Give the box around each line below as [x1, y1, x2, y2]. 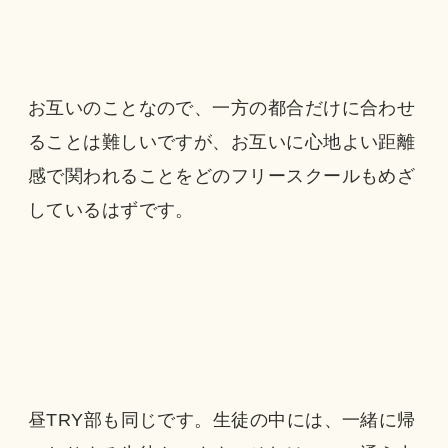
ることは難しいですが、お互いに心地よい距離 [27, 132, 416, 153]
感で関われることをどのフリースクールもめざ [27, 166, 416, 187]
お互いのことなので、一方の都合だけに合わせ [27, 98, 416, 119]
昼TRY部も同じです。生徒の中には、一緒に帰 [27, 409, 416, 430]
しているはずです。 [27, 200, 194, 221]
